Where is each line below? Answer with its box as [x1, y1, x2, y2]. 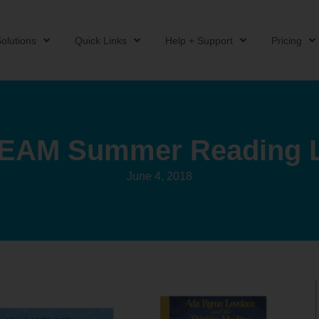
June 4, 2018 [127, 170, 192, 183]
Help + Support [164, 34, 233, 46]
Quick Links [74, 34, 127, 46]
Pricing [271, 34, 302, 46]
